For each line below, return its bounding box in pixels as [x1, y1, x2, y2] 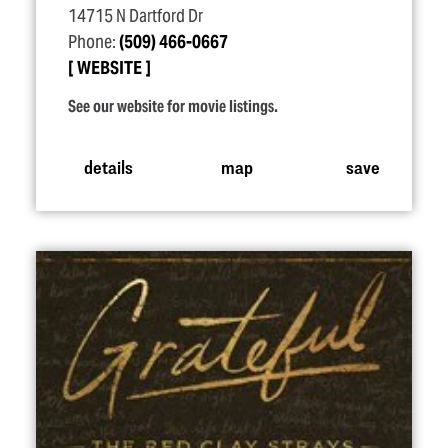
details [83, 155, 133, 177]
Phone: [68, 31, 119, 53]
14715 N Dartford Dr [68, 5, 203, 27]
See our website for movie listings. [68, 96, 278, 117]
